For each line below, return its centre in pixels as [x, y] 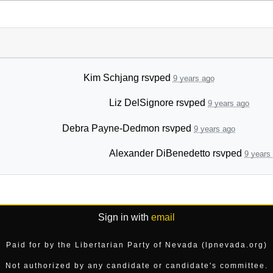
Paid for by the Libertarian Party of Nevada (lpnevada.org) [136, 245]
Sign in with [125, 217]
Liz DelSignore [141, 103]
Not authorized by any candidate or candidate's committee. [136, 265]
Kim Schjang [111, 78]
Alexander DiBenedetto [160, 153]
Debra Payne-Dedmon [111, 129]
